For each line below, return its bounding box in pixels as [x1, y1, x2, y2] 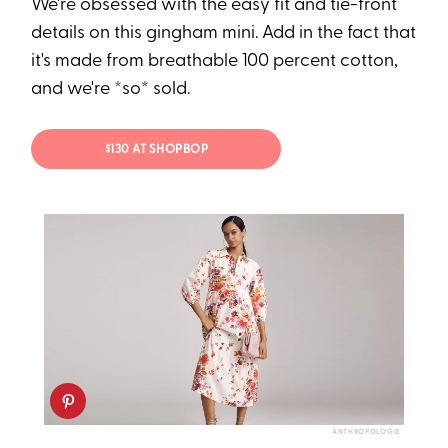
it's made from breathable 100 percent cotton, [31, 51, 399, 71]
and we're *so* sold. [31, 79, 191, 99]
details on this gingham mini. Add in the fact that [31, 23, 417, 43]
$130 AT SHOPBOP [104, 144, 209, 157]
